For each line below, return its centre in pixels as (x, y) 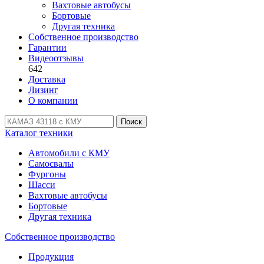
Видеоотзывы (56, 58)
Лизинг (43, 90)
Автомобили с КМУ (69, 153)
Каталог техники (39, 133)
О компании (53, 100)
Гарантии (47, 47)
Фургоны (47, 174)
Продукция (51, 257)
